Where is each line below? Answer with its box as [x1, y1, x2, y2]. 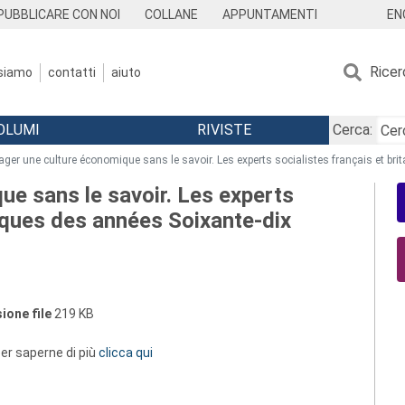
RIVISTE [196, 121, 251, 138]
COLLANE [145, 7, 199, 22]
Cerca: [332, 121, 372, 138]
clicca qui [99, 345, 153, 360]
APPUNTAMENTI [221, 7, 317, 22]
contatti [48, 64, 96, 80]
